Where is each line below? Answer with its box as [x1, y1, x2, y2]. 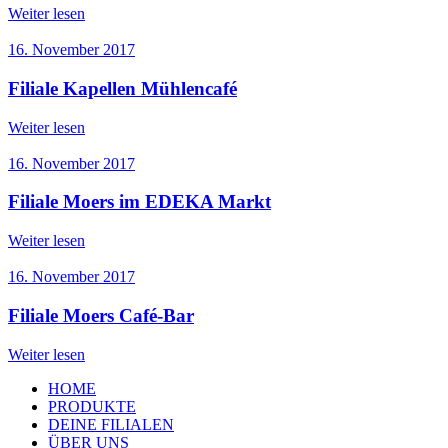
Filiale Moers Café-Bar [8, 304, 194, 326]
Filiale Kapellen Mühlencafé [8, 78, 237, 100]
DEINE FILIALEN [48, 415, 174, 433]
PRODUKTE [48, 397, 136, 415]
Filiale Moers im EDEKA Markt [8, 191, 271, 213]
